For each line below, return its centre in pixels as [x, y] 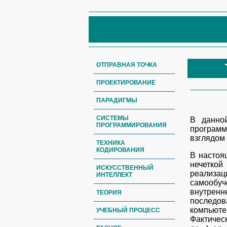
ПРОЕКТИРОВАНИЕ [126, 83]
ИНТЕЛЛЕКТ [114, 175]
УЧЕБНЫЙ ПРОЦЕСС [128, 210]
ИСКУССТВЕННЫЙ [125, 168]
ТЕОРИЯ [109, 193]
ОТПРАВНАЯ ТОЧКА [127, 65]
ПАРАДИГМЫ [117, 100]
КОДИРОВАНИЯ [120, 150]
